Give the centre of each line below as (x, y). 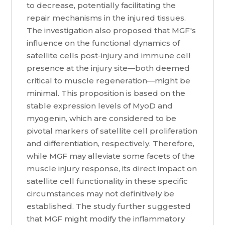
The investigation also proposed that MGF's (111, 31)
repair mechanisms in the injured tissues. (106, 18)
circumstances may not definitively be (101, 194)
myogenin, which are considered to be (102, 119)
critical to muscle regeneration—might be (109, 81)
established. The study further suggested (109, 206)
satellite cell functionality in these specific (107, 181)
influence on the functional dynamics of (103, 43)
